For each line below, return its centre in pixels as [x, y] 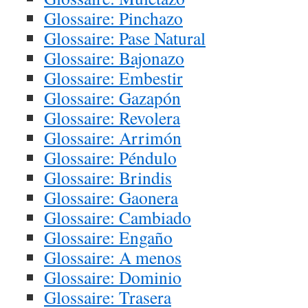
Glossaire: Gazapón [112, 98]
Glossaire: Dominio [113, 277]
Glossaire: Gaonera [111, 197]
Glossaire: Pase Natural [125, 38]
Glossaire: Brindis [108, 177]
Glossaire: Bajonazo [114, 58]
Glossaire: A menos [113, 257]
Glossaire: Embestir [113, 78]
